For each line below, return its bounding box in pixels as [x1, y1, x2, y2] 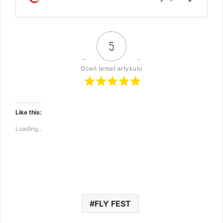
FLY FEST [95, 198, 131, 209]
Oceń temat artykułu [81, 64, 142, 72]
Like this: [15, 108, 42, 116]
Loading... [15, 124, 42, 132]
